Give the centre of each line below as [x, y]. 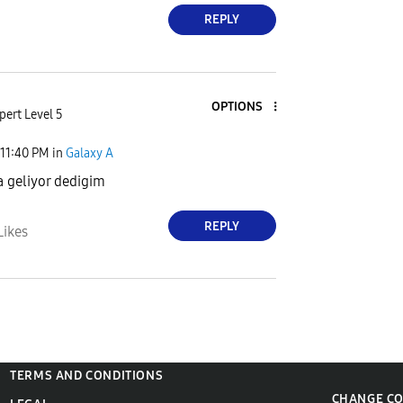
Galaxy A [90, 153]
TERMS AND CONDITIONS [87, 375]
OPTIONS [237, 106]
